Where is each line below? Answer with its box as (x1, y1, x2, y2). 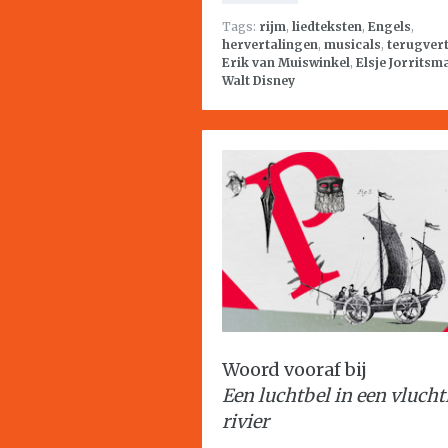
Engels (368, 19, 411, 34)
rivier (222, 410, 269, 433)
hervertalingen (222, 37, 318, 52)
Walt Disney (222, 73, 295, 88)
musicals (324, 37, 381, 52)
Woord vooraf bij (222, 358, 367, 381)
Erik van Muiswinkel (222, 55, 350, 70)
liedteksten (292, 19, 362, 34)
